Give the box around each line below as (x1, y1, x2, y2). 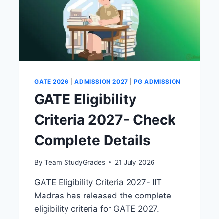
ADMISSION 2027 (74, 78, 128, 86)
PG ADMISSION (133, 78, 181, 86)
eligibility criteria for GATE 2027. (34, 203, 160, 214)
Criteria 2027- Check (34, 111, 176, 129)
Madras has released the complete (34, 190, 172, 200)
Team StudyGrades (44, 158, 105, 166)
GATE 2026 (34, 78, 69, 86)
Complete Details (34, 132, 151, 149)
